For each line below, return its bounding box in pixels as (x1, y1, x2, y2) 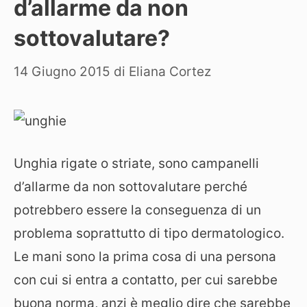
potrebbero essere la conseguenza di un (14, 202, 261, 218)
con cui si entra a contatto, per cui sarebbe (14, 272, 278, 288)
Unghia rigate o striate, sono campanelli (14, 156, 259, 171)
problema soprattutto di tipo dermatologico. (14, 225, 284, 241)
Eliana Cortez (129, 63, 211, 79)
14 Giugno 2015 (14, 63, 110, 79)
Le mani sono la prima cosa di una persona (14, 249, 276, 265)
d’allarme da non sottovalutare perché (14, 179, 247, 195)
